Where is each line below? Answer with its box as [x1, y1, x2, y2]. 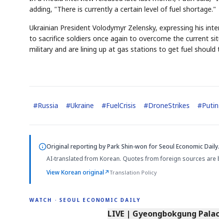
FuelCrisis [106, 101, 136, 110]
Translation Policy [109, 169, 157, 176]
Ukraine [70, 101, 94, 110]
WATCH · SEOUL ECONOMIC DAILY [29, 196, 141, 203]
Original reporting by [46, 142, 107, 151]
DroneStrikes [148, 101, 190, 110]
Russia [38, 101, 58, 110]
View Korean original [46, 168, 104, 177]
